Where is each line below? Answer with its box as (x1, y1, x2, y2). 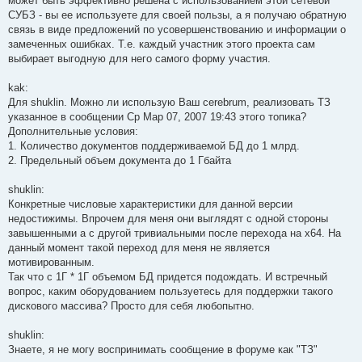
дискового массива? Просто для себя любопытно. (8, 299, 255, 312)
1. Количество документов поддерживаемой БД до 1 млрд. (8, 139, 300, 152)
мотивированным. (8, 255, 95, 268)
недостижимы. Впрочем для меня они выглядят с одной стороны (8, 212, 328, 225)
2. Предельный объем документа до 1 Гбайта (8, 154, 231, 166)
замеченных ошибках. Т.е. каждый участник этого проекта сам (8, 37, 315, 50)
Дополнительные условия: (8, 124, 138, 137)
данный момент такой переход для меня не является (8, 241, 270, 254)
